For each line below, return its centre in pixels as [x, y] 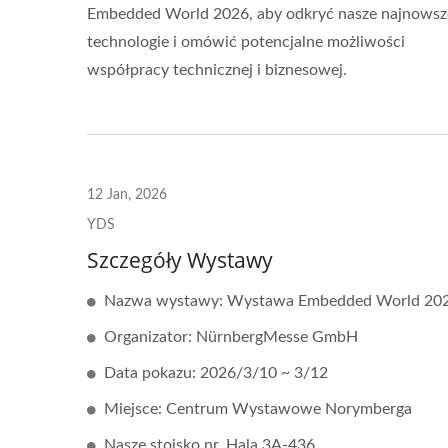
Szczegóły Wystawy [180, 260]
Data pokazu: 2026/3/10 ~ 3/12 [216, 373]
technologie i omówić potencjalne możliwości [246, 42]
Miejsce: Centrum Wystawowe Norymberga [258, 409]
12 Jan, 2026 [127, 195]
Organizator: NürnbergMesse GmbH [231, 337]
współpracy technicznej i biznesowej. [217, 70]
